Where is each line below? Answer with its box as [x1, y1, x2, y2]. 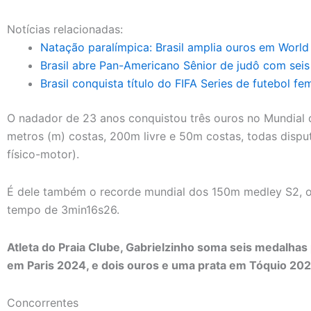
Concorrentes [7, 295, 78, 310]
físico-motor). [7, 146, 79, 161]
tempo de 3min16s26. [7, 202, 119, 217]
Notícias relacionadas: [7, 22, 123, 36]
